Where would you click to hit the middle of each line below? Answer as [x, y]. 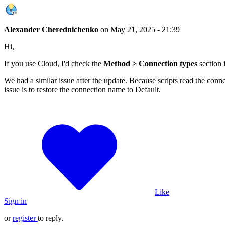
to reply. [50, 218]
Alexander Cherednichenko [52, 29]
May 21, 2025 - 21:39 [145, 29]
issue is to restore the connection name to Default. [82, 89]
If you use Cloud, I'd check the [54, 63]
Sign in [15, 201]
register [24, 218]
